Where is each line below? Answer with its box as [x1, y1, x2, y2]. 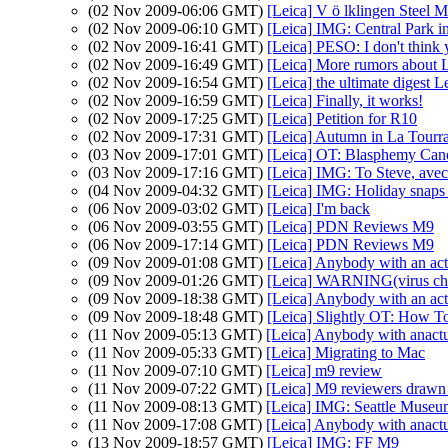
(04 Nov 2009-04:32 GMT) [88, 182, 267, 199]
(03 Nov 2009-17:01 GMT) [88, 146, 267, 163]
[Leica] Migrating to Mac [266, 344, 425, 361]
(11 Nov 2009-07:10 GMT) [88, 362, 266, 379]
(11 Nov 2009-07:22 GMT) [88, 380, 266, 397]
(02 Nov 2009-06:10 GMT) [88, 20, 267, 37]
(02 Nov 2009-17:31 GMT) [88, 128, 267, 145]
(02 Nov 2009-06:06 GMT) [88, 2, 267, 19]
